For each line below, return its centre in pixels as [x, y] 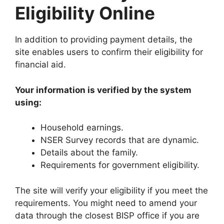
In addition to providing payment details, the [104, 40]
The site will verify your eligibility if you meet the [111, 190]
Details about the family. [89, 153]
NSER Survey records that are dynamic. [120, 140]
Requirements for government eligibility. [120, 165]
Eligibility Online [85, 13]
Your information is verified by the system [103, 90]
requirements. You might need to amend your [106, 203]
